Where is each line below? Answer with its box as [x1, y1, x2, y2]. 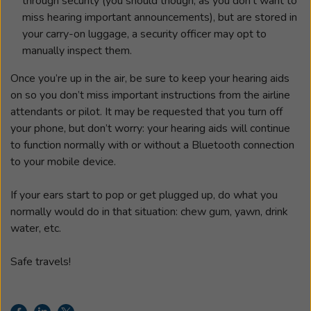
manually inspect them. [22, 42, 132, 58]
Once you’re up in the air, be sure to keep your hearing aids [10, 70, 289, 86]
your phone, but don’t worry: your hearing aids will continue [10, 120, 290, 136]
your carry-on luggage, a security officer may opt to [22, 26, 267, 42]
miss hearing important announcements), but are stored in [22, 9, 297, 25]
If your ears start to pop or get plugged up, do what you [10, 187, 278, 203]
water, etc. [10, 220, 61, 236]
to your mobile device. [10, 153, 116, 169]
